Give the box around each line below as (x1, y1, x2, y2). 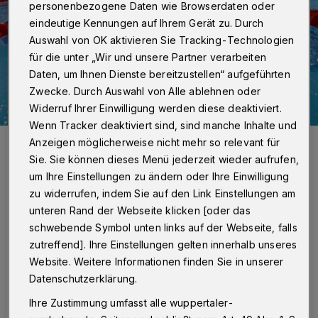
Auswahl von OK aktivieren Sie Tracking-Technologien (29, 33, 295, 46)
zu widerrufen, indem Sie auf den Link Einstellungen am (29, 187, 296, 199)
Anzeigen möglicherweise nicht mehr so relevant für (29, 136, 280, 148)
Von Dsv (17, 236, 56, 249)
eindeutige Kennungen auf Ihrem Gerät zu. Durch (29, 16, 264, 29)
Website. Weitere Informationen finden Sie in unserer (29, 255, 284, 268)
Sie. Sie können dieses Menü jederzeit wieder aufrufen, (29, 153, 300, 165)
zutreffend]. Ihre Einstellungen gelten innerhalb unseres (29, 238, 297, 251)
